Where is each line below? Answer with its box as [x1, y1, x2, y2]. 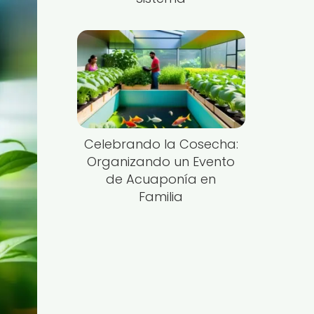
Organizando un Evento [87, 153, 235, 171]
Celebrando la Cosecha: [83, 135, 238, 153]
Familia [139, 188, 184, 206]
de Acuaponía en [106, 170, 217, 189]
